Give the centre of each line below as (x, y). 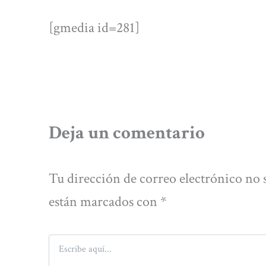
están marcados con (104, 201)
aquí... (58, 251)
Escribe (60, 240)
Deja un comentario (127, 133)
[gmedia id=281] (94, 28)
